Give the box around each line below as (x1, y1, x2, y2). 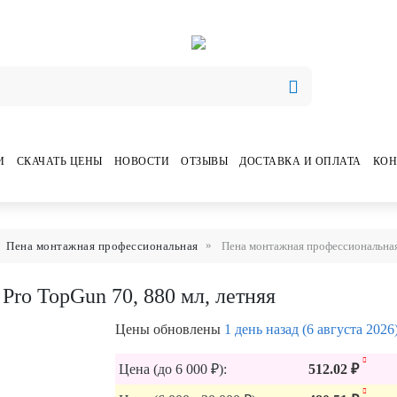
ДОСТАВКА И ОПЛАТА (239, 154, 362, 167)
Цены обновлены (114, 322, 221, 337)
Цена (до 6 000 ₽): (118, 362, 227, 377)
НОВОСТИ (113, 154, 169, 167)
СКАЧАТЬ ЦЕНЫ (16, 154, 103, 167)
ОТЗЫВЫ (181, 154, 228, 167)
